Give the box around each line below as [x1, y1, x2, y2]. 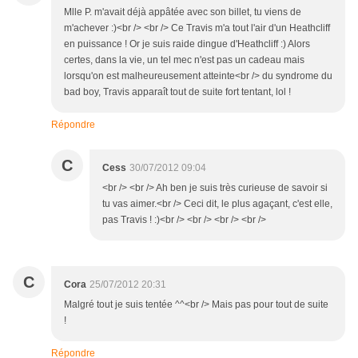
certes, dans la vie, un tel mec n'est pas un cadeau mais [64, 54, 304, 66]
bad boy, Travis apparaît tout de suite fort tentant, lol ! [64, 86, 291, 98]
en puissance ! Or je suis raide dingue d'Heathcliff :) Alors [64, 38, 310, 50]
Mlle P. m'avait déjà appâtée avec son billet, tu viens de [64, 6, 301, 18]
